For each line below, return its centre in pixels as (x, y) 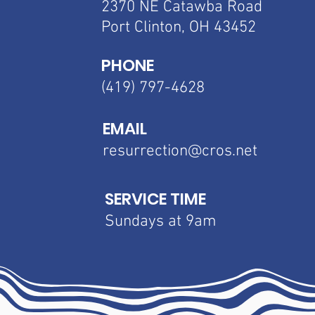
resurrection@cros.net (180, 151)
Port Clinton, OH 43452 (178, 27)
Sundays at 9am (160, 221)
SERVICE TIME (155, 199)
